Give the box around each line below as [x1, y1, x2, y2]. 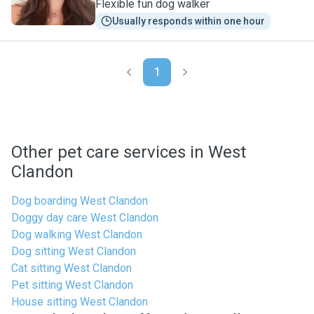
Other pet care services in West [11, 142, 246, 162]
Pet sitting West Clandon [11, 278, 133, 292]
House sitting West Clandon [11, 295, 148, 308]
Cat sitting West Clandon [11, 261, 132, 275]
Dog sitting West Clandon [11, 245, 136, 258]
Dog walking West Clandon [11, 228, 142, 241]
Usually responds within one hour [112, 15, 265, 27]
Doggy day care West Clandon [11, 211, 158, 224]
